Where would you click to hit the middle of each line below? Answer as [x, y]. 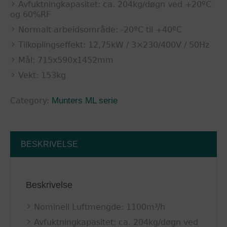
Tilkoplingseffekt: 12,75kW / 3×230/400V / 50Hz [114, 45]
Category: [31, 101]
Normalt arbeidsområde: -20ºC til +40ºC [100, 30]
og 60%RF [30, 15]
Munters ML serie [85, 101]
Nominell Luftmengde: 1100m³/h [100, 207]
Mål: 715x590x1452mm [66, 60]
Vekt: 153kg [42, 75]
